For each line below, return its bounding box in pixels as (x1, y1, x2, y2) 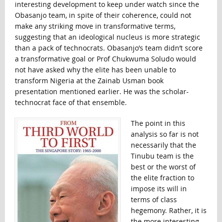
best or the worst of (130, 162, 196, 171)
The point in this (130, 118, 185, 128)
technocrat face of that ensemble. (14, 97, 127, 107)
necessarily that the (130, 140, 196, 150)
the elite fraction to (130, 172, 194, 182)
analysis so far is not (130, 129, 199, 139)
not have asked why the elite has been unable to (14, 64, 176, 74)
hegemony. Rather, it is (130, 205, 207, 215)
